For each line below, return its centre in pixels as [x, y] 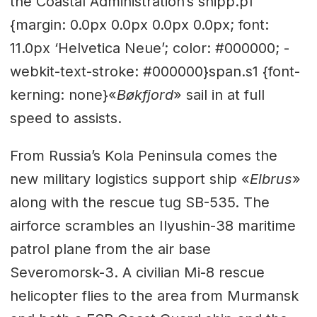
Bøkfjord [145, 94]
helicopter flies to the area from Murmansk [154, 295]
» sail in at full [219, 94]
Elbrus [271, 179]
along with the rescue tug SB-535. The [139, 202]
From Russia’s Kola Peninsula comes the [143, 155]
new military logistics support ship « [129, 179]
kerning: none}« [63, 94]
